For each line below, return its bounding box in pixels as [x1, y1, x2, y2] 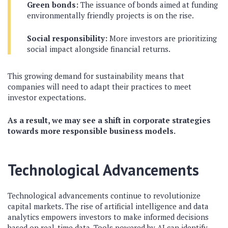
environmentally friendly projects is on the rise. [27, 10, 194, 20]
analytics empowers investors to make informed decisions [8, 211, 209, 222]
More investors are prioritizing [107, 33, 217, 43]
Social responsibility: [27, 33, 107, 43]
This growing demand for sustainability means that [8, 70, 184, 81]
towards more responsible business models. [8, 125, 176, 136]
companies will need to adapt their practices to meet [8, 81, 191, 92]
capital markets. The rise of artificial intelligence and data [8, 201, 209, 211]
